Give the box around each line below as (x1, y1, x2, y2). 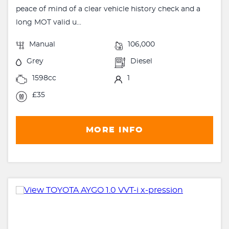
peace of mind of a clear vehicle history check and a (16, 6, 200, 13)
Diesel (130, 58, 153, 65)
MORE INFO (85, 126, 144, 134)
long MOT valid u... (16, 19, 81, 27)
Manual (29, 41, 55, 49)
